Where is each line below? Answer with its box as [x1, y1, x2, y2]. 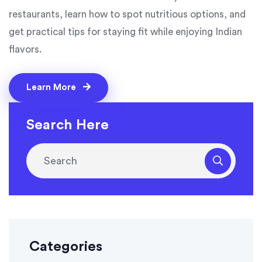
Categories [29, 240, 102, 254]
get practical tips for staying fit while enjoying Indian [9, 27, 242, 37]
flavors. [9, 44, 42, 55]
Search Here [26, 118, 109, 133]
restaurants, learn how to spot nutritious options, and [9, 9, 246, 20]
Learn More [26, 83, 78, 92]
